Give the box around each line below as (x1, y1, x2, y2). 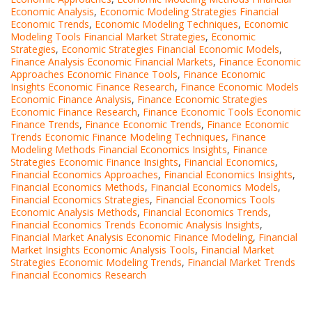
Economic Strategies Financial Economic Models (61, 42, 279, 56)
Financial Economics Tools (155, 192, 275, 206)
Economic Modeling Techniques (95, 17, 238, 31)
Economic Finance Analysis (10, 92, 132, 106)
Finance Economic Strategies (137, 92, 267, 106)
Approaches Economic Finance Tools (10, 67, 178, 81)
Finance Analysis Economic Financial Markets (10, 54, 213, 68)
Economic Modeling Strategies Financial (100, 4, 279, 18)
